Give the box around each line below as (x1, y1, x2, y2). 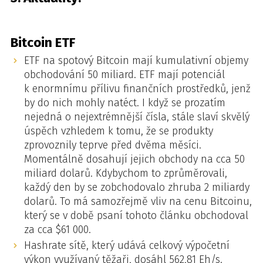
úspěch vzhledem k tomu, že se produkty (23, 124, 213, 137)
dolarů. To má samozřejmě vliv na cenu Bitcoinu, (23, 194, 252, 208)
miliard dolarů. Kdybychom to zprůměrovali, (23, 166, 227, 180)
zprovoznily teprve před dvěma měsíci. (23, 138, 201, 151)
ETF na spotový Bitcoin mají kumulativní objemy (23, 53, 248, 67)
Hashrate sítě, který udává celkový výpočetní (23, 238, 230, 252)
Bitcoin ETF (11, 34, 75, 50)
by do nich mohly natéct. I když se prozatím (23, 96, 225, 109)
